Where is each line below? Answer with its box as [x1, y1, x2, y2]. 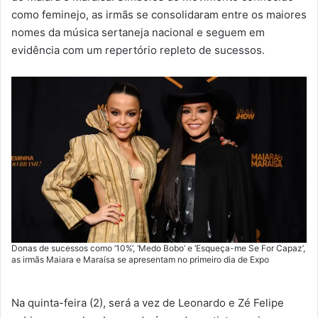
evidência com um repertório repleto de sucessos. [11, 43, 265, 57]
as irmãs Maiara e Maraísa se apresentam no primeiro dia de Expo [11, 254, 269, 265]
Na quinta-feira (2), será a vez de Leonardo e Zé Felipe [11, 296, 284, 310]
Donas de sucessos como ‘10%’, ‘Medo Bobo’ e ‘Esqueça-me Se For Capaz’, [11, 243, 305, 254]
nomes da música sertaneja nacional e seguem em [11, 26, 265, 40]
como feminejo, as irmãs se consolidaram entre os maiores [11, 8, 307, 22]
